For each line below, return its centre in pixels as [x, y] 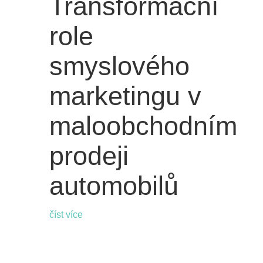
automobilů [114, 186]
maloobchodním [143, 126]
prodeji [89, 156]
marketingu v [125, 96]
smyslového [119, 66]
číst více [66, 215]
